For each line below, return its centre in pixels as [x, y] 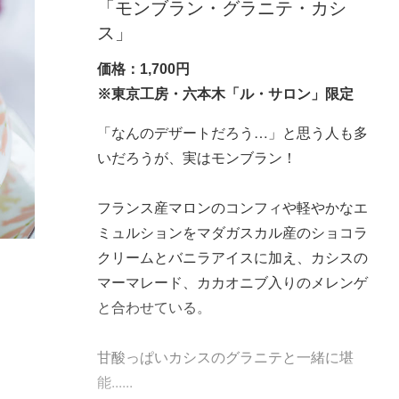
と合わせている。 [154, 306]
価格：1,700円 [143, 69]
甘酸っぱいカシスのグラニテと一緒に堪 [225, 356]
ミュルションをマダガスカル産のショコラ [232, 232]
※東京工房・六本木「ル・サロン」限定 [225, 94]
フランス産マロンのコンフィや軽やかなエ [232, 207]
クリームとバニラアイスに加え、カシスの [232, 256]
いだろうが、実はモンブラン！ [196, 157]
